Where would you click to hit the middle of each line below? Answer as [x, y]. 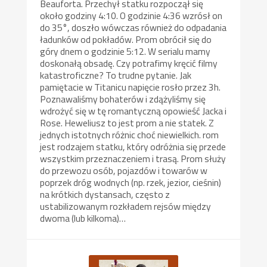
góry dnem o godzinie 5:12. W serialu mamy [125, 51]
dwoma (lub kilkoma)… [83, 218]
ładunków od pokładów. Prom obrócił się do [126, 39]
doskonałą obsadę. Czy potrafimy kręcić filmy [129, 63]
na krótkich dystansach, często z [105, 194]
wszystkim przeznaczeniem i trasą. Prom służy [133, 158]
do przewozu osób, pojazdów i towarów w [124, 170]
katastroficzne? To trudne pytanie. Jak [116, 75]
